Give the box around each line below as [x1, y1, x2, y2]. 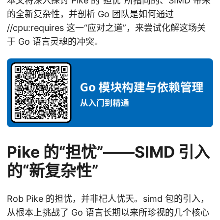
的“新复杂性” [7, 161, 98, 180]
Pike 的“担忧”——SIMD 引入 [7, 142, 210, 162]
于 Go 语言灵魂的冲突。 [7, 36, 103, 47]
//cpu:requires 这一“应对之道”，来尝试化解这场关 [7, 22, 206, 33]
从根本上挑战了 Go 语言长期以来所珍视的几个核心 [7, 207, 209, 218]
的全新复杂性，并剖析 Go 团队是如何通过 [7, 8, 174, 19]
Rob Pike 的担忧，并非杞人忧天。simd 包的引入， [7, 193, 209, 204]
